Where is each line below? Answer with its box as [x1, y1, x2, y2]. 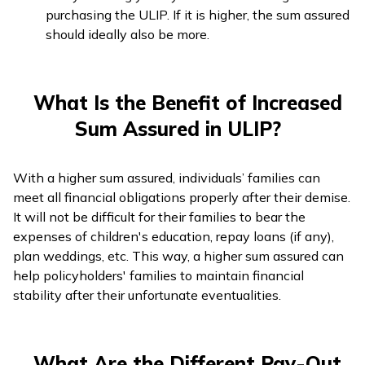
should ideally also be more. [46, 26, 209, 42]
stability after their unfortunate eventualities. [13, 287, 281, 303]
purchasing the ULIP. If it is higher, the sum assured [46, 7, 350, 23]
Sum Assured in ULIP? [74, 117, 281, 141]
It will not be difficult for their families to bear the [13, 209, 306, 225]
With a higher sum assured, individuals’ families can [13, 169, 320, 186]
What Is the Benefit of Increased [33, 90, 342, 115]
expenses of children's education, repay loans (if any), [13, 228, 334, 244]
